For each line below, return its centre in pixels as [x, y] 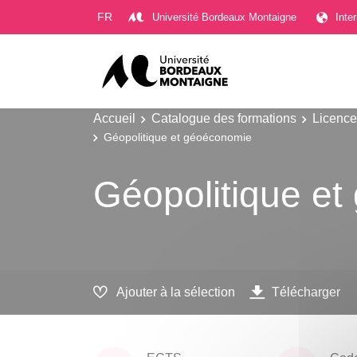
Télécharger [306, 292]
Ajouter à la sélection [176, 292]
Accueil [114, 118]
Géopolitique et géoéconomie [178, 137]
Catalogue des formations [224, 118]
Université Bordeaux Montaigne [224, 17]
